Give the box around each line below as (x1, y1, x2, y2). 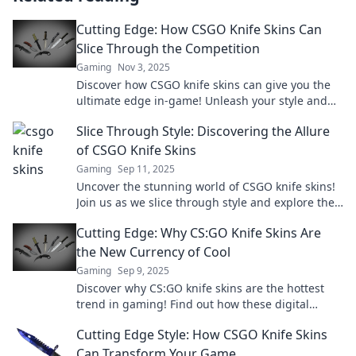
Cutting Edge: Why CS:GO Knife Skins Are (76, 224, 321, 242)
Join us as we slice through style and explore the (76, 195, 335, 210)
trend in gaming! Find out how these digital (76, 296, 309, 311)
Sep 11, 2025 (118, 162, 175, 176)
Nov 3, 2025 (118, 60, 170, 74)
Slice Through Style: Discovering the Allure (76, 122, 330, 140)
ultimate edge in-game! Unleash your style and (76, 93, 327, 108)
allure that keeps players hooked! (76, 211, 253, 226)
